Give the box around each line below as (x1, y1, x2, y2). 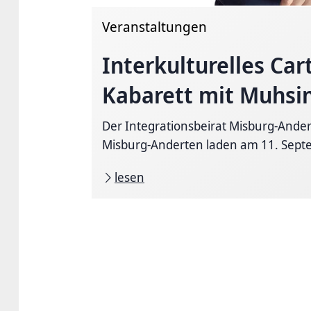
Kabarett (102, 80, 194, 110)
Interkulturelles (102, 50, 265, 81)
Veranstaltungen (102, 17, 208, 37)
